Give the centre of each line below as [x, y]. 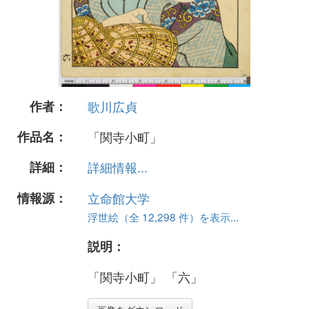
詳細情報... [118, 167]
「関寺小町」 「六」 [145, 276]
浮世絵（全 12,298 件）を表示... [163, 216]
